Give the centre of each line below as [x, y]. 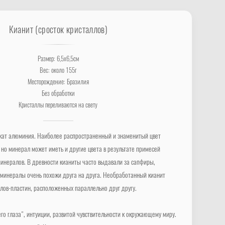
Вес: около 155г [58, 71]
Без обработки [58, 94]
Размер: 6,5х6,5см [58, 60]
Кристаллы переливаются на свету [58, 106]
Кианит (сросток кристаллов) [58, 31]
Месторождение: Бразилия [58, 83]
